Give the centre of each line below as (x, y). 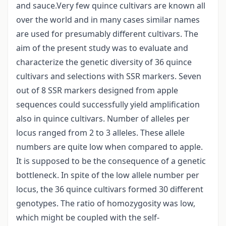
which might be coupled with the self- (88, 218)
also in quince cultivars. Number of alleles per (103, 119)
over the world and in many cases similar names (108, 20)
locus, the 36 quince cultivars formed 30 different (110, 189)
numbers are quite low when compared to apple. (109, 147)
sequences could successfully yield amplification (108, 105)
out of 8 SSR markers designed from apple (97, 91)
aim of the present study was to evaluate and (102, 48)
